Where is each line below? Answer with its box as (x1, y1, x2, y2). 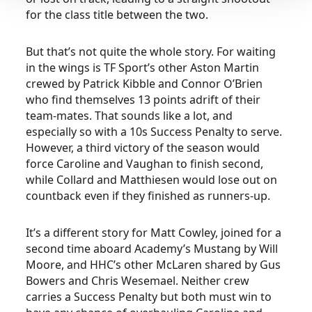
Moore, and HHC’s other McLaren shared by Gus (26, 257, 281, 272)
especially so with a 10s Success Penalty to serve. (26, 124, 283, 139)
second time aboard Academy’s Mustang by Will (26, 241, 279, 256)
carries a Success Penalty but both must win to (26, 289, 272, 304)
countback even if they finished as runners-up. (26, 188, 271, 203)
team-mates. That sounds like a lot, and (26, 108, 233, 123)
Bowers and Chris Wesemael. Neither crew (26, 273, 250, 288)
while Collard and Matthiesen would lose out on (26, 172, 278, 187)
